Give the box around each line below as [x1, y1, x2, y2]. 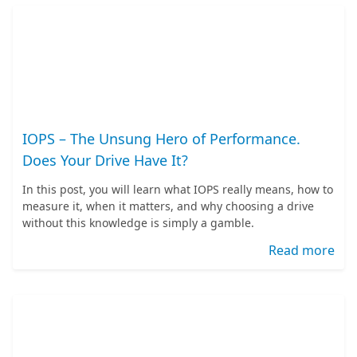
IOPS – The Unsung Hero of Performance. [22, 129, 300, 148]
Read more [269, 241, 335, 259]
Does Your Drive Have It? [22, 151, 188, 170]
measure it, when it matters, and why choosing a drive [22, 198, 314, 214]
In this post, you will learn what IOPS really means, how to [22, 182, 333, 197]
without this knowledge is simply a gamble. [22, 215, 254, 230]
